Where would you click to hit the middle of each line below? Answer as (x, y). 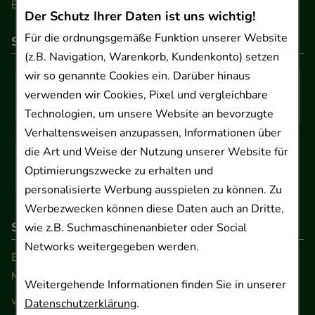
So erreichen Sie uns (70, 227)
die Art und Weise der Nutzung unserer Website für (156, 152)
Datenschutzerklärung (80, 304)
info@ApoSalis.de (194, 301)
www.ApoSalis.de (57, 301)
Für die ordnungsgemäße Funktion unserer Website (156, 38)
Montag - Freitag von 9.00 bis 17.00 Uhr (114, 277)
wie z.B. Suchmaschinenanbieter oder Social (135, 228)
